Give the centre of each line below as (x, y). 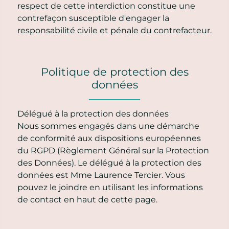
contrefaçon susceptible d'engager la (93, 18)
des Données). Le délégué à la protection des (109, 163)
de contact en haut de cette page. (87, 199)
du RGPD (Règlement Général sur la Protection (113, 150)
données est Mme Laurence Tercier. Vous (101, 175)
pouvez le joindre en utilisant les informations (110, 187)
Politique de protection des (114, 72)
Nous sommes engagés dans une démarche (108, 126)
